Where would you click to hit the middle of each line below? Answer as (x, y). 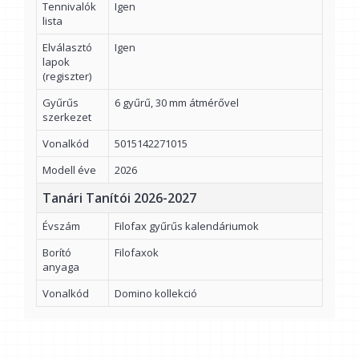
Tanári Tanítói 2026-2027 (119, 198)
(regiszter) (67, 77)
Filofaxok (137, 253)
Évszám (61, 226)
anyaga (61, 267)
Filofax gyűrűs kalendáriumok (187, 226)
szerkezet (67, 117)
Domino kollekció (156, 294)
